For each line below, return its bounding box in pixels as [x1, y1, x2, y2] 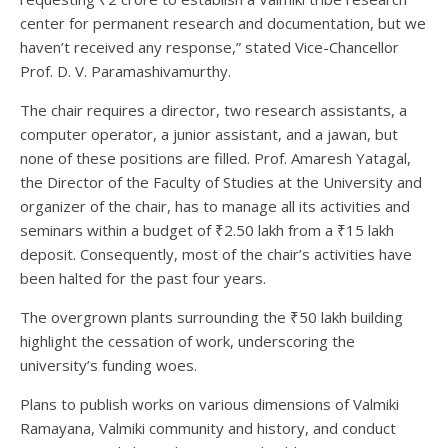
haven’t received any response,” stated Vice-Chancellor [20, 36, 399, 57]
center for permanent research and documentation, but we [20, 12, 426, 33]
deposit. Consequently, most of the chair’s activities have [20, 243, 412, 264]
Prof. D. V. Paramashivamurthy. [20, 60, 231, 81]
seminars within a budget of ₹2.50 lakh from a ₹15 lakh [20, 219, 394, 240]
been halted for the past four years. [20, 267, 266, 288]
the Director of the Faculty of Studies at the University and [20, 171, 422, 192]
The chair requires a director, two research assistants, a [20, 99, 407, 120]
